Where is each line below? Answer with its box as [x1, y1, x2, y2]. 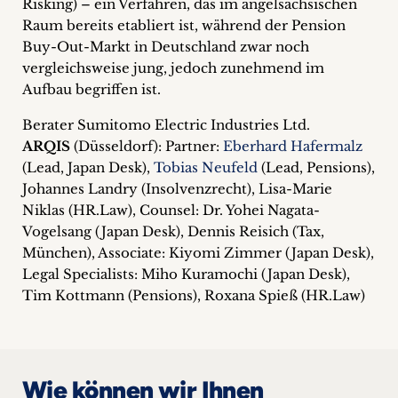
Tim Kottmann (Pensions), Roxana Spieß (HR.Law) [22, 287, 365, 304]
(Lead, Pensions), [258, 159, 375, 176]
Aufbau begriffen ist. [22, 81, 161, 98]
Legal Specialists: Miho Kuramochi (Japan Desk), [22, 266, 350, 283]
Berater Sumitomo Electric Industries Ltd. [22, 116, 310, 133]
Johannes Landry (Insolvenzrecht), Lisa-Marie [22, 180, 332, 197]
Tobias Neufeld [154, 159, 258, 176]
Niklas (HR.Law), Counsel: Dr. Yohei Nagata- [22, 202, 320, 219]
